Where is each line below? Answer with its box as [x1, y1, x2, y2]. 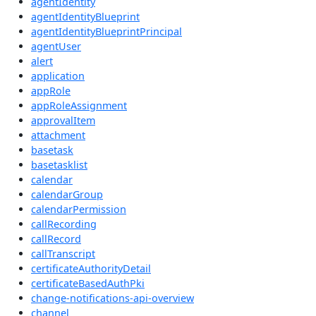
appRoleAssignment [31, 98, 127, 112]
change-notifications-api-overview [31, 291, 194, 305]
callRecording [31, 217, 97, 231]
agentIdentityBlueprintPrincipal [31, 24, 182, 38]
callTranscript [31, 246, 95, 260]
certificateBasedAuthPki [31, 276, 145, 290]
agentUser [31, 39, 81, 53]
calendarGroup [31, 187, 103, 201]
